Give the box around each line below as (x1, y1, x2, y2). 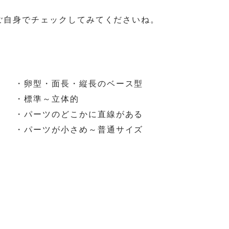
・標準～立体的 (15, 93, 79, 104)
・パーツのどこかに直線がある (15, 108, 144, 120)
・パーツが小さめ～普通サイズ (15, 123, 144, 135)
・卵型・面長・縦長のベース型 (15, 77, 144, 89)
